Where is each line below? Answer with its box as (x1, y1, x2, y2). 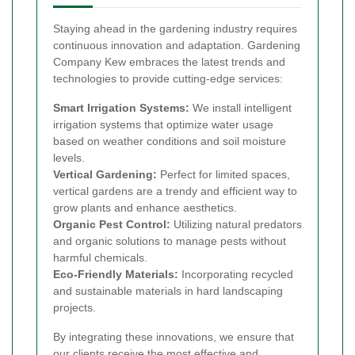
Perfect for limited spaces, (157, 167, 290, 181)
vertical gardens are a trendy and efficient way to (53, 184, 297, 197)
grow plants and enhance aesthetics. (53, 200, 237, 214)
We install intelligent (189, 101, 292, 114)
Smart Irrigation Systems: (53, 101, 189, 114)
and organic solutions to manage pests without (53, 234, 286, 247)
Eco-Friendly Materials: (53, 267, 178, 281)
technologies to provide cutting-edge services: (53, 71, 283, 85)
